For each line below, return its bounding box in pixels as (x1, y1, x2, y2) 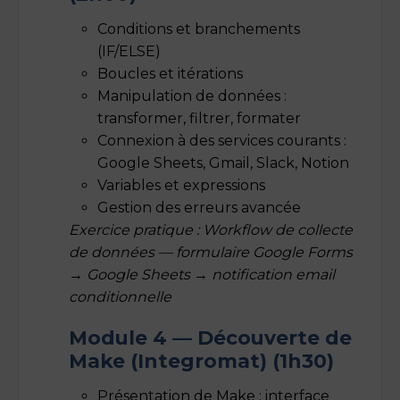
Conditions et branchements (97, 20, 300, 37)
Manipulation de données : (97, 87, 287, 104)
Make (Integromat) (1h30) (69, 348, 334, 372)
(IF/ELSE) (97, 42, 161, 60)
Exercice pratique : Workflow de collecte (69, 221, 353, 238)
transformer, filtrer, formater (97, 109, 301, 127)
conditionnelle (69, 287, 171, 305)
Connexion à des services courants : (97, 131, 346, 149)
